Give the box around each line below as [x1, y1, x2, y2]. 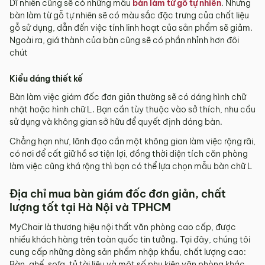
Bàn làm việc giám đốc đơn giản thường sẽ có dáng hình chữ [9, 91, 246, 102]
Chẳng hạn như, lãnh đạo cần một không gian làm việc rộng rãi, [9, 135, 256, 147]
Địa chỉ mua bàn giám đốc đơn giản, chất [9, 186, 226, 201]
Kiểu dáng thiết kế [9, 73, 83, 84]
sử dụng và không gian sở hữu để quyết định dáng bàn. [9, 116, 222, 127]
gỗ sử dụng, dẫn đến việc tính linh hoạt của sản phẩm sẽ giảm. [9, 22, 253, 33]
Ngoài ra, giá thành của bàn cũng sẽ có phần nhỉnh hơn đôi [9, 34, 239, 46]
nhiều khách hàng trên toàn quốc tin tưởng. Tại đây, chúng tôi [9, 234, 250, 245]
